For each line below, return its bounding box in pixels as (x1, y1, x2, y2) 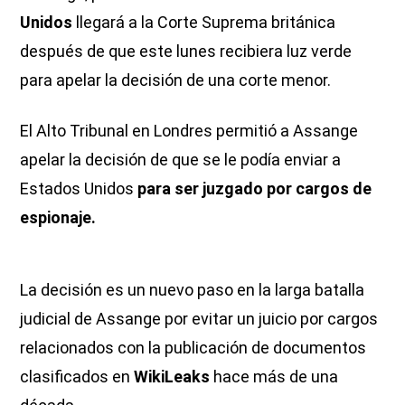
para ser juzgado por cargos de (137, 179, 372, 199)
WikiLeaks (134, 367, 211, 387)
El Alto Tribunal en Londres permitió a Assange (20, 121, 359, 141)
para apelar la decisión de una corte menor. (20, 71, 332, 90)
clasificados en (20, 367, 135, 387)
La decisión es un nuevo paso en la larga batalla (20, 280, 365, 300)
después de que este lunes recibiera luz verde (20, 42, 353, 61)
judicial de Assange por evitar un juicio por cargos (20, 309, 379, 329)
